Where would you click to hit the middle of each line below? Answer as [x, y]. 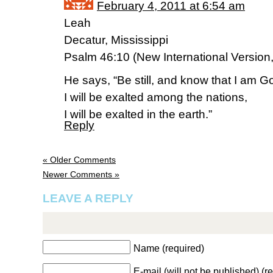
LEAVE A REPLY [88, 199]
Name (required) [169, 249]
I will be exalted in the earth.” [138, 115]
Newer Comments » [81, 175]
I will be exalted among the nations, [156, 97]
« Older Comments [79, 160]
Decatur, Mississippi [116, 40]
